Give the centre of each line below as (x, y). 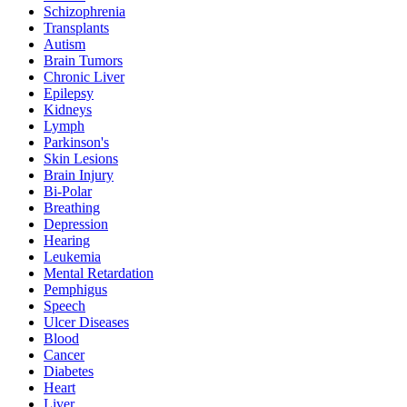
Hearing (67, 240)
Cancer (64, 354)
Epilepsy (69, 93)
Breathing (72, 207)
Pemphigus (75, 289)
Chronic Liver (84, 76)
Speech (65, 305)
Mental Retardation (99, 273)
